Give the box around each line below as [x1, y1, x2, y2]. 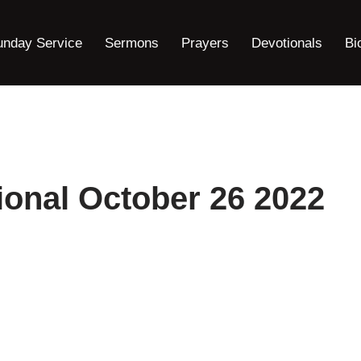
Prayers [181, 35, 229, 51]
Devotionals [251, 35, 322, 51]
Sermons [105, 35, 159, 51]
